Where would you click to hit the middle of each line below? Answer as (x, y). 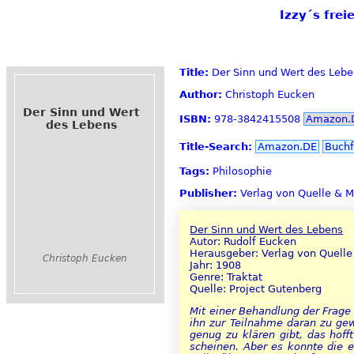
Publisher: (208, 194)
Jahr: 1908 (216, 265)
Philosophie (241, 171)
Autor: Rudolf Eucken (243, 242)
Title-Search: (216, 146)
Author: (201, 95)
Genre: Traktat (226, 277)
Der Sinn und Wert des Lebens (267, 230)
